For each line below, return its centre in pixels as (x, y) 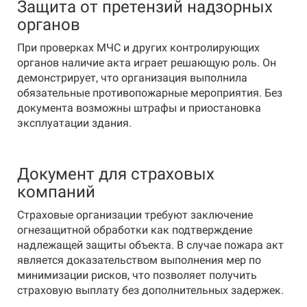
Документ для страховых (116, 174)
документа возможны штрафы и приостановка (139, 108)
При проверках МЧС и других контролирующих (138, 48)
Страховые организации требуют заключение (135, 215)
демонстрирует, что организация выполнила (132, 78)
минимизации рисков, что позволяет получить (137, 275)
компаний (56, 192)
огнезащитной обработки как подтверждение (135, 230)
